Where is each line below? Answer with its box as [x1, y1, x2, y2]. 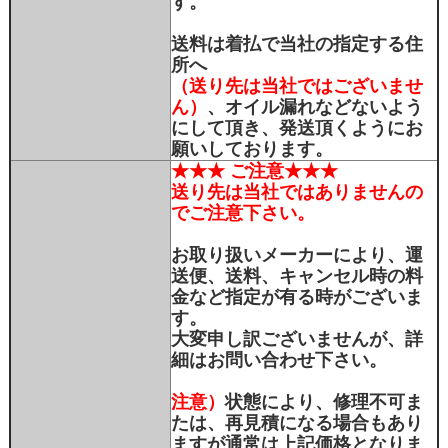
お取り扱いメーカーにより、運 [170, 245, 423, 266]
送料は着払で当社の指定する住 [170, 34, 423, 55]
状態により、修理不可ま [224, 392, 423, 413]
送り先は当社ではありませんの [170, 182, 423, 203]
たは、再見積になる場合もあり [170, 413, 423, 434]
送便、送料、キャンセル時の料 [170, 266, 423, 287]
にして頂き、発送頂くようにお [170, 118, 423, 139]
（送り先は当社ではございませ [170, 76, 423, 97]
